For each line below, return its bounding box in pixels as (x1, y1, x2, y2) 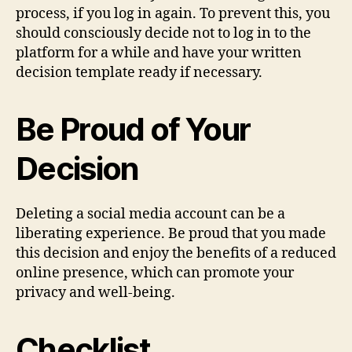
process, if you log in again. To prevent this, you (16, 4, 330, 23)
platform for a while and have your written (16, 43, 302, 62)
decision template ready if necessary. (16, 63, 262, 82)
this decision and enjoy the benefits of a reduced (16, 244, 336, 262)
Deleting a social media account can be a (16, 204, 285, 223)
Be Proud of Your (16, 109, 251, 148)
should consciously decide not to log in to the (16, 24, 311, 42)
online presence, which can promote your (16, 263, 294, 282)
